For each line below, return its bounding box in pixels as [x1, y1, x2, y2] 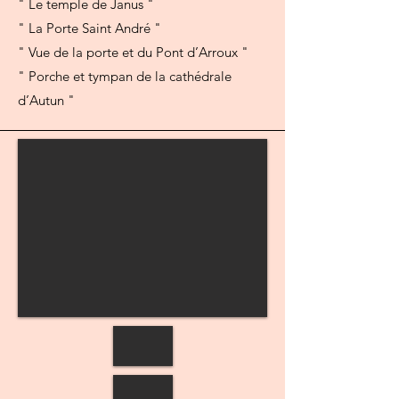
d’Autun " [18, 92, 75, 110]
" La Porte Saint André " [18, 20, 161, 37]
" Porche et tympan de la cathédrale [18, 68, 232, 85]
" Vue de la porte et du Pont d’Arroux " [18, 44, 248, 61]
